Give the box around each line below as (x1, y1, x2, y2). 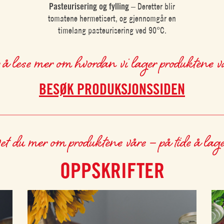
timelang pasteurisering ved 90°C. (57, 25, 166, 36)
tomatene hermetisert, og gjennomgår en (48, 13, 176, 24)
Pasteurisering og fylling (49, 1, 129, 12)
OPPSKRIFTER (59, 158, 164, 183)
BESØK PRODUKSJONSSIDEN (39, 79, 185, 98)
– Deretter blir (129, 1, 175, 12)
